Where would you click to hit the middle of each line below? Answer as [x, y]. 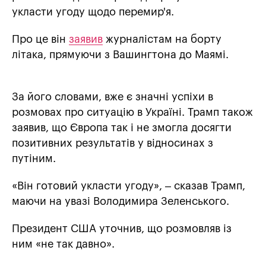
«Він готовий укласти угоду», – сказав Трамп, [129, 186]
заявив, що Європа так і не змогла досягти [122, 128]
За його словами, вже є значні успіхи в [113, 97]
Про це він [40, 39]
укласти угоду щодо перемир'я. [93, 12]
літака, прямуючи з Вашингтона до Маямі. [120, 55]
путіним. [34, 159]
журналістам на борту [162, 39]
